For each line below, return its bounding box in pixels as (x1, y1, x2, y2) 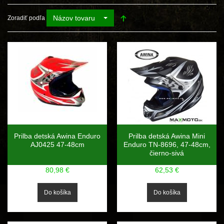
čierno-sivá (149, 149, 184, 157)
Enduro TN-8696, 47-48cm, (123, 140, 210, 148)
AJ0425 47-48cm (30, 140, 84, 148)
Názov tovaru (53, 14, 95, 22)
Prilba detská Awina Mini (128, 132, 205, 140)
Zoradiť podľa (7, 14, 45, 21)
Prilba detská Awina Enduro (14, 132, 100, 140)
